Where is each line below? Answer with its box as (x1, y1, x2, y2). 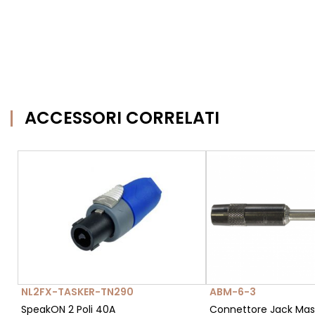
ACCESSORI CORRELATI (25, 106, 219, 130)
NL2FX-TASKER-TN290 (21, 285, 134, 300)
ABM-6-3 (209, 285, 256, 300)
